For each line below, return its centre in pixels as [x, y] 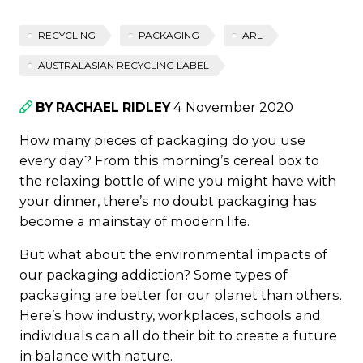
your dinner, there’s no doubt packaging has [168, 201]
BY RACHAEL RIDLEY [103, 107]
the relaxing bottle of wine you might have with [178, 180]
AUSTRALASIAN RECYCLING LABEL [124, 65]
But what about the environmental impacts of [173, 254]
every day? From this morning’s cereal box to [169, 160]
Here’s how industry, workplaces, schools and [170, 315]
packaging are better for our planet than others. [181, 295]
